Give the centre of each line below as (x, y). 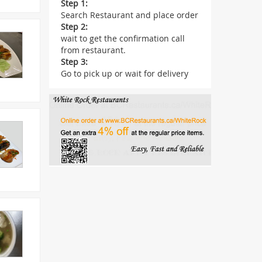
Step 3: (74, 62)
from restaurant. (93, 50)
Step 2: (74, 27)
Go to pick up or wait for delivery (124, 73)
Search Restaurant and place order (129, 15)
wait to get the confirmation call (123, 38)
